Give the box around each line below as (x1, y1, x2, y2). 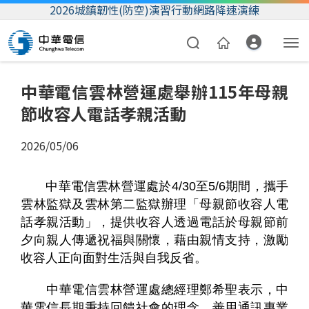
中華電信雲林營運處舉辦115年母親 (21, 79, 288, 104)
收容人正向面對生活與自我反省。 (21, 251, 207, 266)
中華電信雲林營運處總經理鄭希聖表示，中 (21, 283, 288, 297)
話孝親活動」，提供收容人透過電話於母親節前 (21, 215, 288, 230)
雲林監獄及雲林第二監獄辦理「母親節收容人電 (21, 197, 288, 212)
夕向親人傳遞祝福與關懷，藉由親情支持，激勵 (21, 233, 288, 248)
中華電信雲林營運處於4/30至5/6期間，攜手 (21, 179, 288, 194)
